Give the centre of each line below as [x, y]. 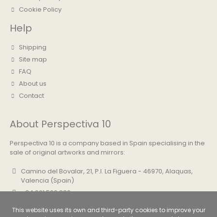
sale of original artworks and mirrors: [67, 152]
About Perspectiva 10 [60, 124]
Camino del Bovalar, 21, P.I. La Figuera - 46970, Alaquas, [107, 171]
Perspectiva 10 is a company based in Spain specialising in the [107, 143]
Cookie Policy [40, 9]
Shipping [32, 47]
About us [32, 83]
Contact [31, 95]
